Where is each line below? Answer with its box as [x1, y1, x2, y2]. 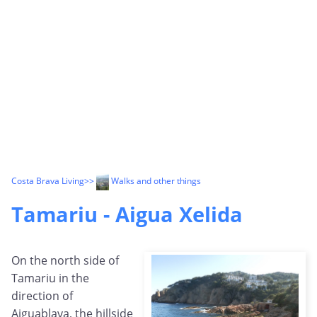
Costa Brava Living [11, 175, 84, 188]
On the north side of [11, 253, 119, 269]
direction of [11, 288, 73, 304]
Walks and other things [108, 175, 201, 188]
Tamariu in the [11, 270, 89, 287]
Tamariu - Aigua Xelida [11, 200, 243, 229]
